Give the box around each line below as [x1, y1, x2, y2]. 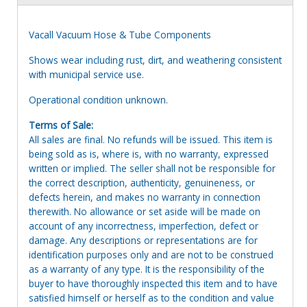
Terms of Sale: [29, 118, 93, 132]
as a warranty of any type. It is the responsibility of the [29, 262, 265, 275]
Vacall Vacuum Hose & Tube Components [29, 27, 211, 41]
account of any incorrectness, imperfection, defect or [29, 219, 258, 232]
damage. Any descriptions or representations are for [29, 233, 258, 247]
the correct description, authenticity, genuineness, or [29, 175, 255, 189]
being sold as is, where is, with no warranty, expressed [29, 147, 269, 160]
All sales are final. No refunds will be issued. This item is [29, 132, 273, 146]
